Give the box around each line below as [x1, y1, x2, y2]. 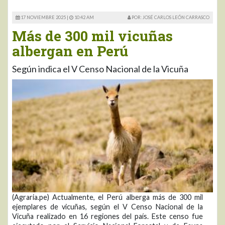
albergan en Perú [12, 41, 128, 60]
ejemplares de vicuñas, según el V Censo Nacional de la [12, 202, 203, 211]
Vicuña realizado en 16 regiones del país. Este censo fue [12, 211, 203, 220]
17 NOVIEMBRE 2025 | [20, 14, 69, 20]
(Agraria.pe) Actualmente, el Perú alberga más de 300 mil [12, 192, 203, 201]
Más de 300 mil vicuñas [12, 26, 173, 45]
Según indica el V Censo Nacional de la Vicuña [12, 63, 188, 74]
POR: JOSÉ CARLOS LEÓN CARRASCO [131, 14, 209, 20]
